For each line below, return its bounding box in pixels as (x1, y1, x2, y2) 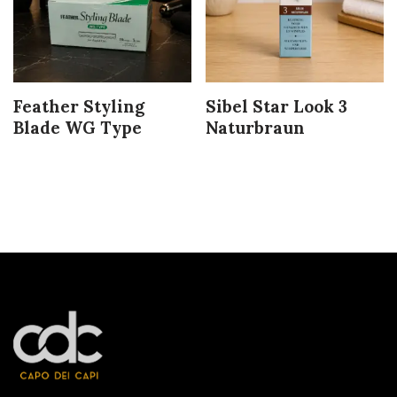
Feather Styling (13, 95, 144, 117)
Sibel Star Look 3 (206, 95, 348, 117)
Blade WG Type (13, 116, 142, 138)
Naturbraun (206, 116, 306, 138)
